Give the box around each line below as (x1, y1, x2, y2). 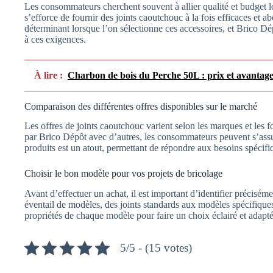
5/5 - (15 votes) (120, 241, 192, 255)
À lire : (34, 69, 63, 80)
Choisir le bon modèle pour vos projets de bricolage (24, 168, 222, 179)
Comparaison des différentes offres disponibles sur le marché (24, 101, 257, 112)
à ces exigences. (24, 34, 86, 44)
